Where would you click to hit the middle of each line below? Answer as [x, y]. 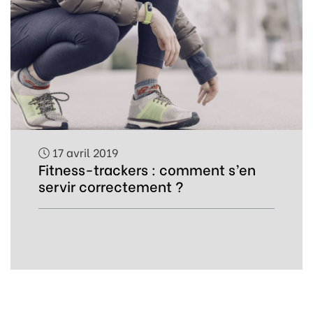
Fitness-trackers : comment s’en [147, 169]
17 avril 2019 [84, 152]
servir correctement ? [111, 185]
